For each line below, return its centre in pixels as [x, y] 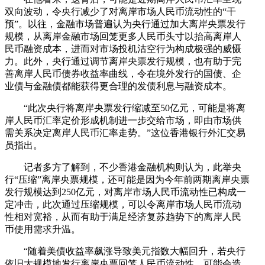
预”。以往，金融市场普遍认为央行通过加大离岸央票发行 [125, 24]
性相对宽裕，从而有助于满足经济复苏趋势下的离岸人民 [123, 216]
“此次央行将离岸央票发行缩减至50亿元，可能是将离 [135, 108]
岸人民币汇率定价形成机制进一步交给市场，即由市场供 [123, 120]
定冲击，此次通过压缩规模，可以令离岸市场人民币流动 [123, 204]
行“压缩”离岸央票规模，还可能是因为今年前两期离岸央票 [127, 179]
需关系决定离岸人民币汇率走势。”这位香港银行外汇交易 [125, 132]
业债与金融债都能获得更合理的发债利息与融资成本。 [118, 86]
